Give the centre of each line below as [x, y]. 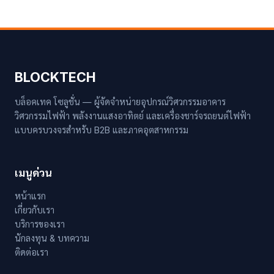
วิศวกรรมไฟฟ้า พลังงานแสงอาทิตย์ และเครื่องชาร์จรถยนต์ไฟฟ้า [133, 116]
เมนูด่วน [33, 173]
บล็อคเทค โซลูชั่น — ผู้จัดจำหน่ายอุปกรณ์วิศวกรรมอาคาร [120, 102]
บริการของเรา [40, 224]
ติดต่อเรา [31, 253]
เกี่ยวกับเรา [35, 210]
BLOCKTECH [55, 77]
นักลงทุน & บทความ [52, 239]
